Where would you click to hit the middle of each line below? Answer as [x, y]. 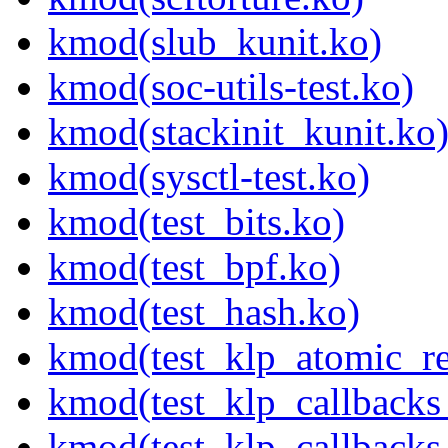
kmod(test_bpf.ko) [194, 267]
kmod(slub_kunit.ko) [215, 42]
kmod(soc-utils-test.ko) [231, 87]
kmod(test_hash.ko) [204, 312]
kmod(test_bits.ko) [196, 222]
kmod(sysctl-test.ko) [209, 177]
